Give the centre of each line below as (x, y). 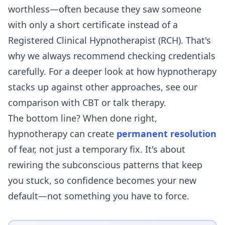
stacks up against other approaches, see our (103, 87)
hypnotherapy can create (62, 133)
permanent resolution (166, 133)
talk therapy (138, 102)
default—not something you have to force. (99, 196)
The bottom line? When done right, (83, 118)
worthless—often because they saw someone (105, 9)
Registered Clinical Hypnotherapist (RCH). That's (109, 40)
